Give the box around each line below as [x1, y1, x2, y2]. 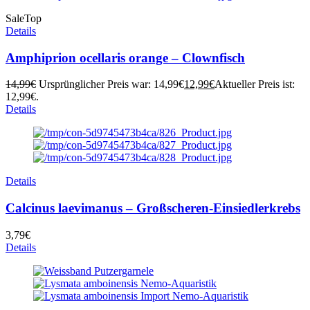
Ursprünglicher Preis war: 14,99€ [39, 78, 184, 91]
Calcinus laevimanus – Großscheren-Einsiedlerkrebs [6, 201, 300, 216]
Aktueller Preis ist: [215, 78, 295, 91]
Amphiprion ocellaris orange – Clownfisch [6, 50, 245, 65]
